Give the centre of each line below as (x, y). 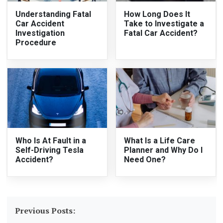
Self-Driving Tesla (50, 150)
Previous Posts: (45, 211)
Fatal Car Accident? (161, 33)
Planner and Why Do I (163, 150)
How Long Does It (157, 14)
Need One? (145, 160)
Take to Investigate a (164, 24)
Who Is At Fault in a (51, 141)
